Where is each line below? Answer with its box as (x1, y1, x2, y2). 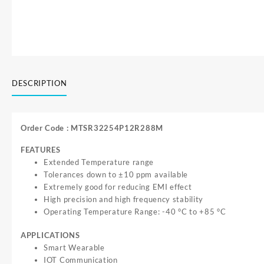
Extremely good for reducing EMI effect (44, 181, 192, 192)
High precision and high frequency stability (44, 194, 204, 204)
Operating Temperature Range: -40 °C (44, 206, 190, 216)
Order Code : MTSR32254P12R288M (21, 123, 163, 133)
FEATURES (21, 144, 61, 154)
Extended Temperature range (44, 157, 154, 167)
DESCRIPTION (12, 78, 67, 88)
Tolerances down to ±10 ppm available (44, 169, 189, 179)
